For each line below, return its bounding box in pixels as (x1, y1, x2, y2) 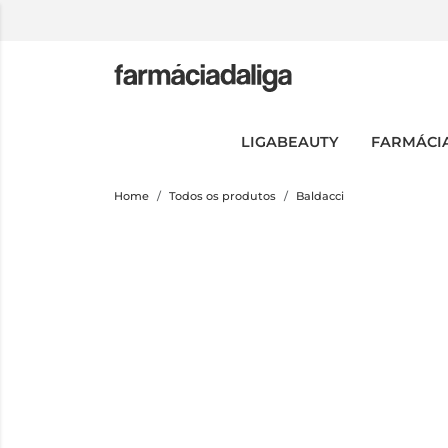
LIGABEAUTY (241, 133, 339, 151)
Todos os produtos (169, 189, 276, 203)
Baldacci (296, 189, 344, 203)
